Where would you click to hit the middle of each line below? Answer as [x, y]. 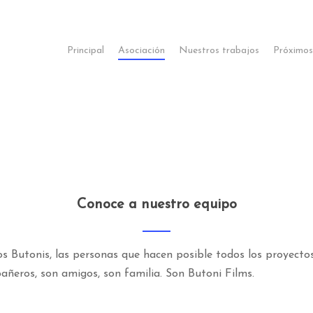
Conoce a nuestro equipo [156, 204]
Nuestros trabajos [219, 51]
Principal [86, 51]
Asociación [141, 51]
